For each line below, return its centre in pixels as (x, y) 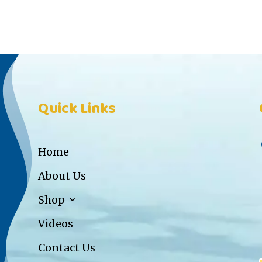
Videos (55, 223)
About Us (62, 175)
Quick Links (77, 109)
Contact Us (66, 247)
